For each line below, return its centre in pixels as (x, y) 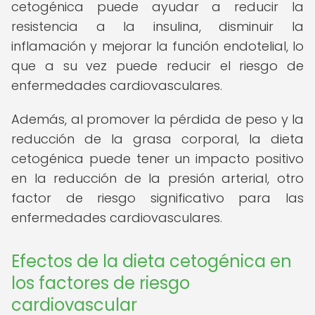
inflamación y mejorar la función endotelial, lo (157, 46)
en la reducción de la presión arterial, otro (157, 178)
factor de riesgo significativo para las (157, 198)
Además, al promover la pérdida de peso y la (157, 119)
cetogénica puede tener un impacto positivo (157, 159)
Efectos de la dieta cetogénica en (152, 261)
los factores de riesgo (101, 283)
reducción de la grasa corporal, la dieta (157, 139)
